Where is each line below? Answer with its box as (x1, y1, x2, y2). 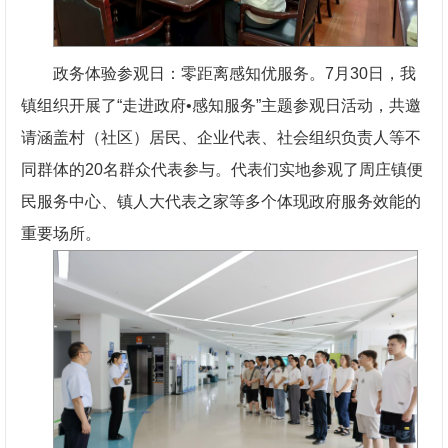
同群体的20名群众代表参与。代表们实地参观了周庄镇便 (21, 161, 423, 179)
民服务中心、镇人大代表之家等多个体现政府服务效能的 (21, 193, 421, 211)
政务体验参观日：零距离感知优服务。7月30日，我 (53, 65, 416, 83)
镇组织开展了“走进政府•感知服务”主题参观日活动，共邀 (21, 97, 421, 115)
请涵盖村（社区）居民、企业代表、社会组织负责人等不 (21, 129, 421, 147)
